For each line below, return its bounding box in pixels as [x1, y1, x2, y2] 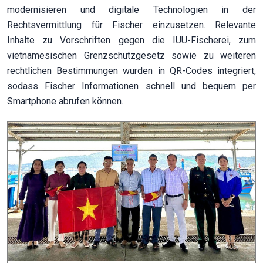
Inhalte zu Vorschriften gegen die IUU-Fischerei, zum [7, 34, 256, 46]
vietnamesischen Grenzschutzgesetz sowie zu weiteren [7, 49, 256, 61]
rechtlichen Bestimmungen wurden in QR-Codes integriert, [7, 65, 256, 76]
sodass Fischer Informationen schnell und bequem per [7, 80, 256, 92]
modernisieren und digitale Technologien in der [7, 4, 256, 15]
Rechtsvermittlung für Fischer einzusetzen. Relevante [7, 19, 256, 31]
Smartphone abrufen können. [7, 95, 123, 107]
